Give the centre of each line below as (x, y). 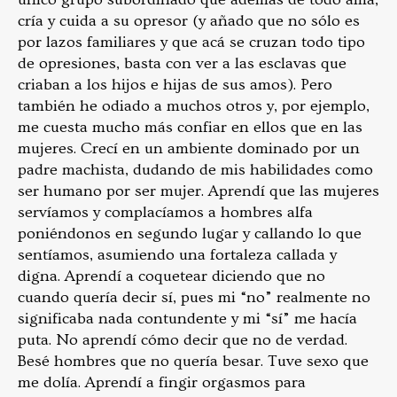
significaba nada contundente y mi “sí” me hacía (187, 318)
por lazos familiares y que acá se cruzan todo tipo (191, 42)
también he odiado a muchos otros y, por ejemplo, (194, 105)
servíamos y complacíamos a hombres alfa (165, 212)
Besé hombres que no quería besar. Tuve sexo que (193, 361)
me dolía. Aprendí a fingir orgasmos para (162, 382)
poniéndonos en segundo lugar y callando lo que (190, 233)
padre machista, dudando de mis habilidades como (195, 169)
